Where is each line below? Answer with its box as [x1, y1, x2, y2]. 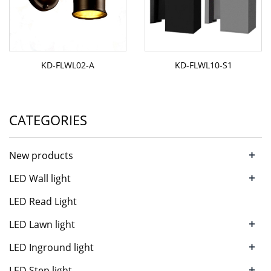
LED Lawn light [9, 218, 75, 231]
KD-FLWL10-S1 [174, 59, 232, 71]
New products [9, 149, 73, 162]
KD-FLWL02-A [41, 59, 94, 71]
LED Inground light [9, 241, 94, 254]
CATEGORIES [9, 111, 87, 129]
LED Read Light [9, 195, 77, 208]
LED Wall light [9, 172, 71, 185]
